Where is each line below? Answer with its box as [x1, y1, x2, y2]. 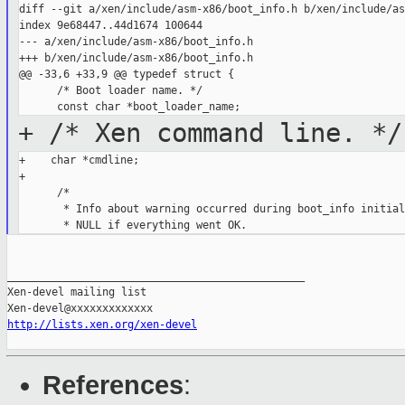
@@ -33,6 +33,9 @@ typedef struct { [18, 68, 234, 81]
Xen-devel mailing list [7, 286, 146, 299]
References [42, 371, 184, 400]
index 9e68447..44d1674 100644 [18, 19, 202, 33]
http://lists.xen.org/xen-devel [7, 318, 197, 332]
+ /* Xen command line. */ [17, 118, 402, 149]
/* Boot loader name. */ [18, 84, 202, 98]
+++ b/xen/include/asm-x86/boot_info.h [18, 52, 253, 65]
